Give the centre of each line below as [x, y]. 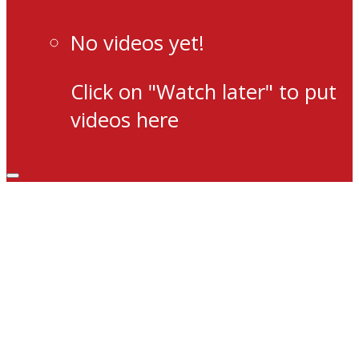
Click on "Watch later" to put [204, 91]
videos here [125, 119]
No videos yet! [137, 42]
